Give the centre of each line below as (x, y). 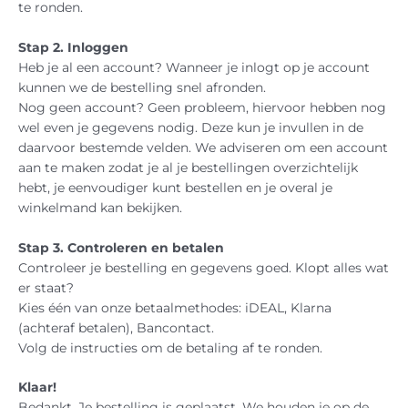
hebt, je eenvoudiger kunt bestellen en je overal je (175, 187)
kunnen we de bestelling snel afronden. (142, 87)
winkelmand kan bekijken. (100, 207)
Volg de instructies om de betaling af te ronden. (170, 347)
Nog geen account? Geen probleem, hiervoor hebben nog (202, 107)
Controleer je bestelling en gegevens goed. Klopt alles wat (204, 267)
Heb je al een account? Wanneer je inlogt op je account (194, 67)
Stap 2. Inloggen (73, 47)
